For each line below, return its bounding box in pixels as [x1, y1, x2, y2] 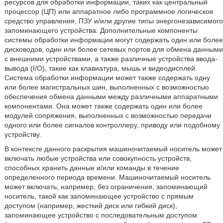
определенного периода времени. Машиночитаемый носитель [4, 173, 211, 181]
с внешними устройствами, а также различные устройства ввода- [4, 55, 218, 63]
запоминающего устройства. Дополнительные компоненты [4, 26, 198, 34]
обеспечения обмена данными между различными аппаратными [4, 93, 218, 101]
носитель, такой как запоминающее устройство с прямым [4, 192, 194, 200]
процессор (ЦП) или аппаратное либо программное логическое [4, 7, 214, 15]
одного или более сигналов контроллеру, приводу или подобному [4, 121, 220, 129]
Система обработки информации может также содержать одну [4, 74, 210, 82]
